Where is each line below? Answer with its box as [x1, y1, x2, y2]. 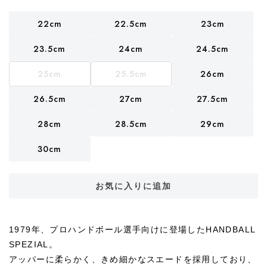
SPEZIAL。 [9, 240, 58, 249]
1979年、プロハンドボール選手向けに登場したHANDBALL [9, 225, 256, 234]
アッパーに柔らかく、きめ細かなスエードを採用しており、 [9, 254, 257, 264]
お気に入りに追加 [95, 180, 172, 192]
